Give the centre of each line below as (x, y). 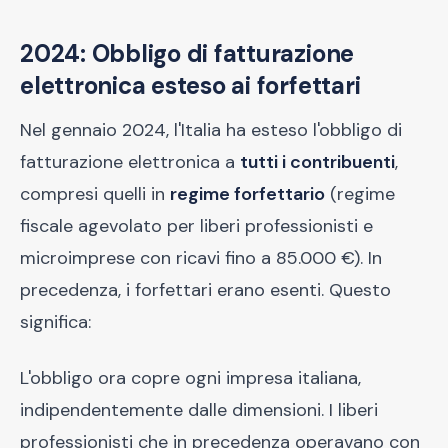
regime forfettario (247, 194)
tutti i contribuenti (317, 162)
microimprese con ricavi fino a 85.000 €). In (201, 258)
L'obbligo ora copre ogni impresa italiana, (190, 378)
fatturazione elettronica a (130, 162)
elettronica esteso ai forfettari (190, 85)
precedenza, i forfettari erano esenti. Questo (205, 290)
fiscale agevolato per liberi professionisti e (196, 226)
